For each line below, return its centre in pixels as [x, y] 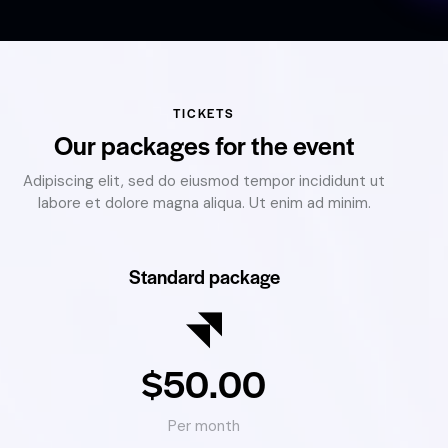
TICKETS [204, 113]
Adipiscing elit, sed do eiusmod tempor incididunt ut [204, 181]
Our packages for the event [204, 144]
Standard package [204, 277]
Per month [204, 425]
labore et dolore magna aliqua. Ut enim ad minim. [204, 203]
